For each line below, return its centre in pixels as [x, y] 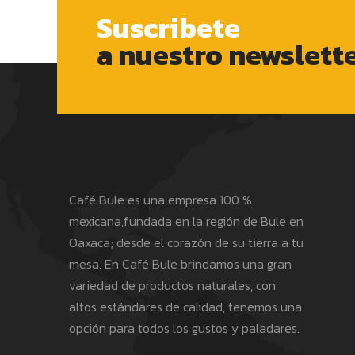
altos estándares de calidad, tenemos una [185, 307]
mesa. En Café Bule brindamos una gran [180, 264]
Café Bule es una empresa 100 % [160, 200]
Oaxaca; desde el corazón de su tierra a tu [186, 243]
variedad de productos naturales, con [172, 286]
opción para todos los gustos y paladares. [184, 328]
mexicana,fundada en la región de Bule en [186, 221]
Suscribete [168, 28]
